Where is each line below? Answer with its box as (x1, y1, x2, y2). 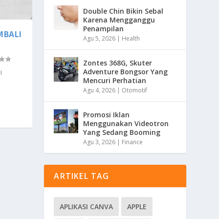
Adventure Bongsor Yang (83, 66, 168, 76)
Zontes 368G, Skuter (83, 58, 153, 67)
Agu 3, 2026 (83, 137, 116, 146)
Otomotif (122, 86, 148, 94)
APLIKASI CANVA (60, 201, 113, 211)
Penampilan (83, 23, 124, 33)
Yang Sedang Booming (83, 127, 161, 137)
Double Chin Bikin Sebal (83, 6, 164, 16)
